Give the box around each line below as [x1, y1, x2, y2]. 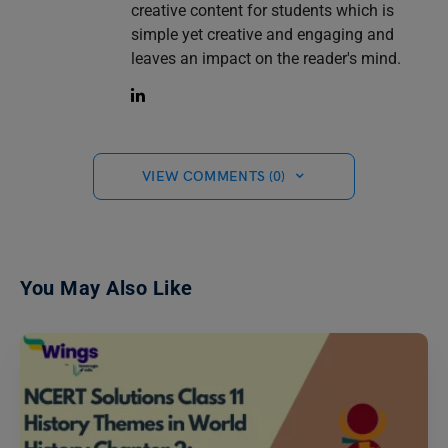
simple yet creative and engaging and [130, 24, 394, 44]
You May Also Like [20, 275, 193, 300]
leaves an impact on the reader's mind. [130, 48, 401, 68]
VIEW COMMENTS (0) [141, 167, 286, 185]
